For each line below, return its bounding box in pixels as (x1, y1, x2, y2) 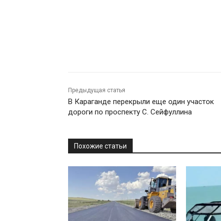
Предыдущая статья (68, 86, 125, 94)
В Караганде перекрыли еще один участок (68, 97, 214, 106)
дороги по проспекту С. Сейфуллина (68, 107, 192, 116)
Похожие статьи (74, 142, 127, 150)
